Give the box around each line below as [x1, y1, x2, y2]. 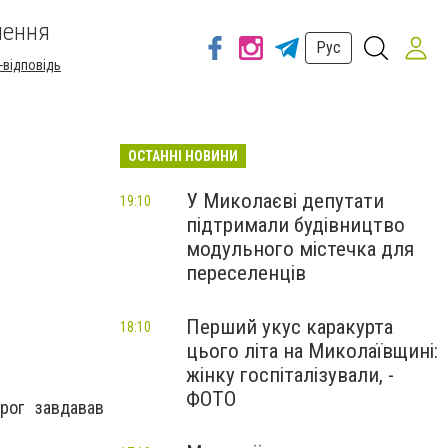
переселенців [186, 261, 306, 285]
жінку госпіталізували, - [186, 363, 394, 387]
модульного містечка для [186, 237, 414, 261]
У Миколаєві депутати [186, 189, 384, 213]
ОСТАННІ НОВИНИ [128, 148, 238, 164]
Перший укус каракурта [186, 315, 393, 339]
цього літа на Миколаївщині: [186, 339, 438, 363]
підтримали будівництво [186, 213, 405, 237]
